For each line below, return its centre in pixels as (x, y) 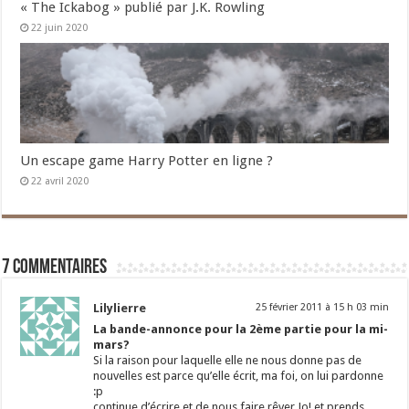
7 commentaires (55, 268)
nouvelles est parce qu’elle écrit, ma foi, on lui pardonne (239, 376)
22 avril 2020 (60, 182)
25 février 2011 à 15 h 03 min (322, 308)
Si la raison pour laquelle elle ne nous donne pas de (228, 361)
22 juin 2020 (60, 28)
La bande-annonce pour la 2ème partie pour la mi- (241, 330)
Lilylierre (120, 309)
